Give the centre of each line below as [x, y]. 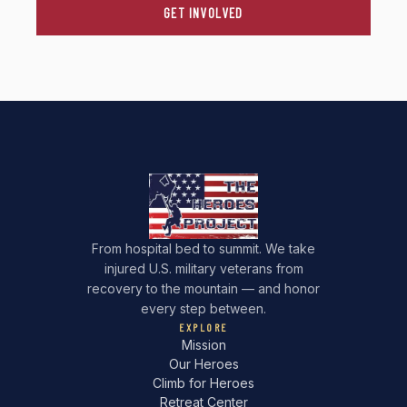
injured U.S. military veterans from [203, 268]
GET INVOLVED [203, 12]
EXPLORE [203, 327]
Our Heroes [203, 363]
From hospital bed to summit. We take [203, 248]
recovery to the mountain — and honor [203, 288]
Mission [203, 344]
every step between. [203, 308]
